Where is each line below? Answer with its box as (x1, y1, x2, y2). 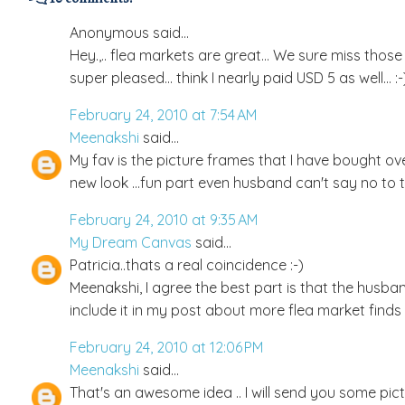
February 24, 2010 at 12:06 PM (70, 337, 263, 356)
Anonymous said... (70, 23, 189, 42)
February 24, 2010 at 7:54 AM (70, 105, 257, 124)
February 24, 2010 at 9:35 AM (70, 210, 258, 229)
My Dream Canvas (70, 232, 192, 251)
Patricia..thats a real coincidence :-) (70, 255, 304, 274)
